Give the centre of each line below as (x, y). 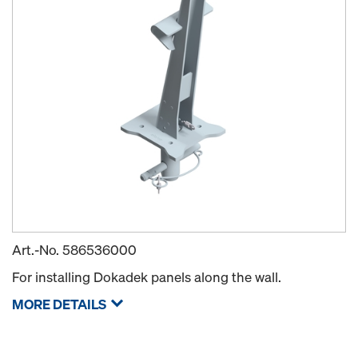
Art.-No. (37, 250)
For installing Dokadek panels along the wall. (147, 277)
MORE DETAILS (59, 304)
